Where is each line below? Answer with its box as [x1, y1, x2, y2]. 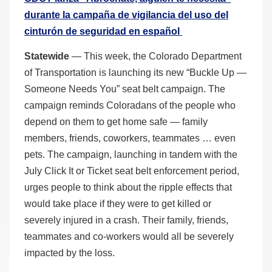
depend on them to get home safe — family [24, 116, 208, 127]
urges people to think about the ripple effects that [24, 182, 232, 192]
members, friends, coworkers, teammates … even [24, 132, 236, 143]
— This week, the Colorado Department [69, 50, 242, 61]
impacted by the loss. [24, 247, 115, 258]
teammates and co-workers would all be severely [24, 231, 234, 242]
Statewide [24, 50, 69, 61]
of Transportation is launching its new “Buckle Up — [24, 67, 246, 78]
